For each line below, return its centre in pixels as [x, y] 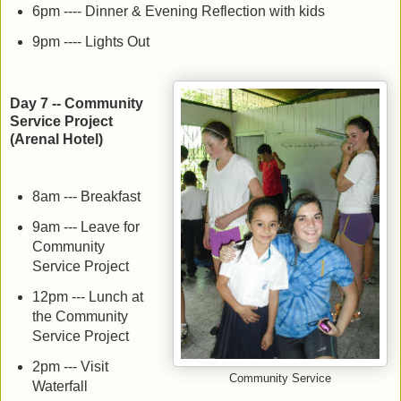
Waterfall [60, 387]
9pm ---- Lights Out [90, 41]
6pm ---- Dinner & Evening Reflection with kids [178, 11]
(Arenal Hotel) [56, 139]
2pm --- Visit [70, 367]
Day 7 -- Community [77, 103]
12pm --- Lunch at [87, 297]
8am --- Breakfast [86, 197]
